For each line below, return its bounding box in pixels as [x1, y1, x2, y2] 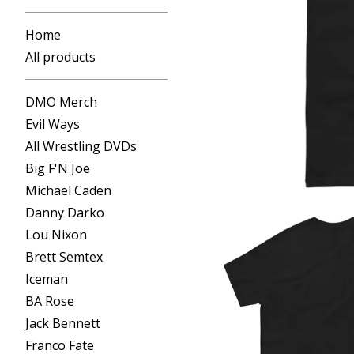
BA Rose [25, 292, 74, 310]
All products [25, 47, 96, 66]
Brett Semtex [25, 247, 103, 265]
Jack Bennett [25, 314, 100, 332]
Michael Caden [25, 181, 111, 199]
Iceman [25, 269, 68, 288]
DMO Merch [25, 92, 97, 111]
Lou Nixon [25, 225, 87, 243]
